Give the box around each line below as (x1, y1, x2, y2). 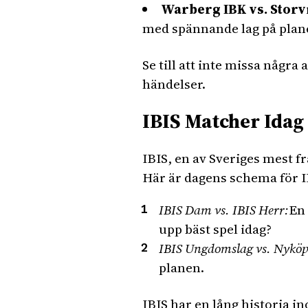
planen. (159, 258, 204, 276)
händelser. (142, 75, 206, 93)
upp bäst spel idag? (159, 220, 272, 238)
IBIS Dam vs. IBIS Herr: (159, 201, 289, 219)
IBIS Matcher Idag (142, 107, 304, 135)
